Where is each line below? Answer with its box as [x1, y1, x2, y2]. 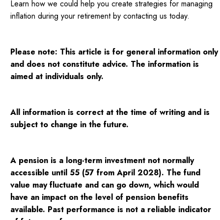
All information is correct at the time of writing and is [10, 107, 210, 118]
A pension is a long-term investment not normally [10, 155, 194, 166]
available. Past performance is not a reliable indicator [10, 204, 212, 216]
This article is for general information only [60, 46, 219, 58]
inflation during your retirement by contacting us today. [10, 10, 190, 22]
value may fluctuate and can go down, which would [10, 179, 199, 191]
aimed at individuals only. [10, 71, 104, 82]
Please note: [10, 46, 58, 58]
